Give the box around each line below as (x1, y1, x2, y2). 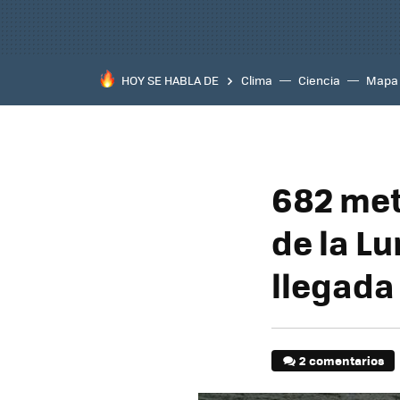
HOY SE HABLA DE (121, 71, 219, 88)
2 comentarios (299, 352, 385, 369)
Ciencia (298, 71, 340, 88)
